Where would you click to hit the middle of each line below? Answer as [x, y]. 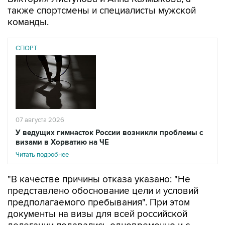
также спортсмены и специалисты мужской [102, 11]
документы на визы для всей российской [97, 214]
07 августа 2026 [40, 120]
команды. [28, 22]
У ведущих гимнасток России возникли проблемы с [109, 133]
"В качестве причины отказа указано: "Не [99, 179]
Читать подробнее [42, 154]
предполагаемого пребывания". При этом [99, 202]
